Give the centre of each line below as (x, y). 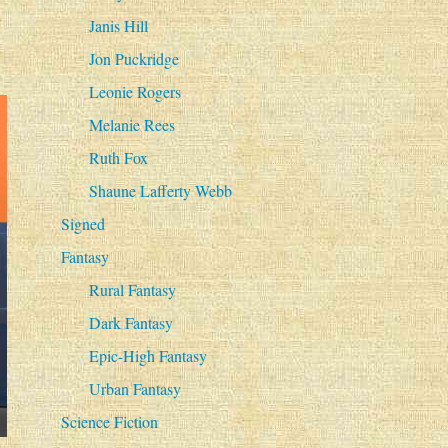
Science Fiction (109, 422)
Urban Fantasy (134, 389)
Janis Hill (118, 26)
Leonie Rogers (134, 92)
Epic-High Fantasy (147, 356)
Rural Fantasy (132, 290)
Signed (82, 224)
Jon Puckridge (133, 59)
